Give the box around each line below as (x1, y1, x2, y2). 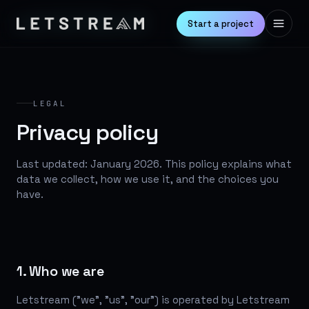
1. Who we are (17, 261, 104, 280)
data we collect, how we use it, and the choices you (17, 172, 279, 186)
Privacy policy (17, 118, 158, 146)
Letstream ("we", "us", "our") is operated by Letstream (17, 292, 290, 306)
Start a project (188, 17, 254, 30)
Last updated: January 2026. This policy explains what (17, 157, 292, 170)
